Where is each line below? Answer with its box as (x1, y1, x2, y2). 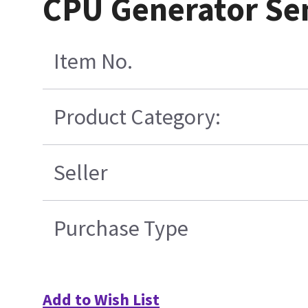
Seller (54, 159, 109, 187)
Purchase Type (54, 214, 189, 243)
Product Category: (54, 103, 221, 131)
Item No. (54, 47, 133, 76)
